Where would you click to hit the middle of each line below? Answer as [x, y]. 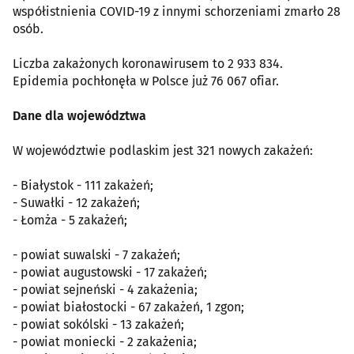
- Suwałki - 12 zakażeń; [76, 203]
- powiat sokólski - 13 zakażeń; [98, 324]
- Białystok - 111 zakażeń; [83, 185]
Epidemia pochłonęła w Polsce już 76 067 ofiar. [146, 81]
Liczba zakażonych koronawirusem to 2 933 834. [148, 64]
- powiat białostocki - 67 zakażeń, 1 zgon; [128, 307]
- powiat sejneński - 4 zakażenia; [105, 290]
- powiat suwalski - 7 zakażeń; [96, 255]
